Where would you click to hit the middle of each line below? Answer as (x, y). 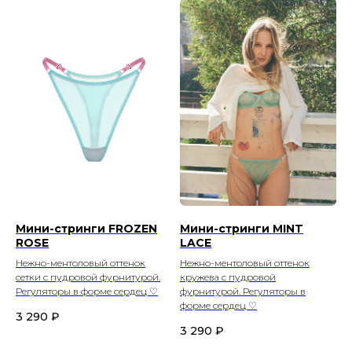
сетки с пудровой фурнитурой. (88, 277)
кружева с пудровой (228, 277)
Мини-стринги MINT (242, 228)
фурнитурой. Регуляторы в (243, 291)
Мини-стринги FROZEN (86, 228)
